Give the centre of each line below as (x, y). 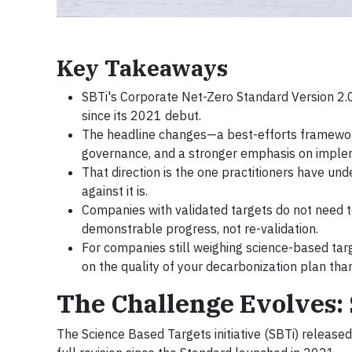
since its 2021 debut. (141, 115)
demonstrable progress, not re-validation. (200, 228)
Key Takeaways (142, 68)
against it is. (115, 191)
